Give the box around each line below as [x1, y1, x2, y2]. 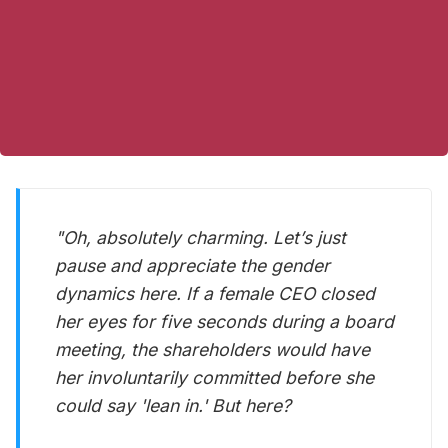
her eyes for [55, 310, 161, 332]
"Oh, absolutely [55, 226, 187, 248]
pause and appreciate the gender [55, 254, 331, 276]
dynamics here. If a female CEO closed [55, 282, 376, 304]
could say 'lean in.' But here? [55, 394, 292, 416]
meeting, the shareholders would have [55, 338, 371, 360]
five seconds [160, 310, 267, 332]
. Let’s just [263, 226, 347, 248]
